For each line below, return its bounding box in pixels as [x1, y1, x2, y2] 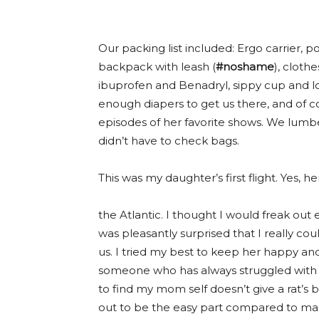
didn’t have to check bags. [98, 134, 239, 147]
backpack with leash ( [98, 60, 216, 73]
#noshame [216, 60, 274, 73]
